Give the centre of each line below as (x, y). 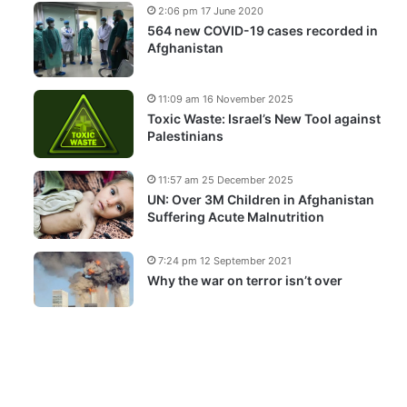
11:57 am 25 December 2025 (226, 179)
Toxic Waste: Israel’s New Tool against (264, 118)
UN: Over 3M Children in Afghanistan (261, 199)
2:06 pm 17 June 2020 (211, 11)
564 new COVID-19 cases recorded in (263, 30)
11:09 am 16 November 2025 (226, 99)
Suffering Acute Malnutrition (236, 216)
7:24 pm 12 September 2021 (225, 260)
